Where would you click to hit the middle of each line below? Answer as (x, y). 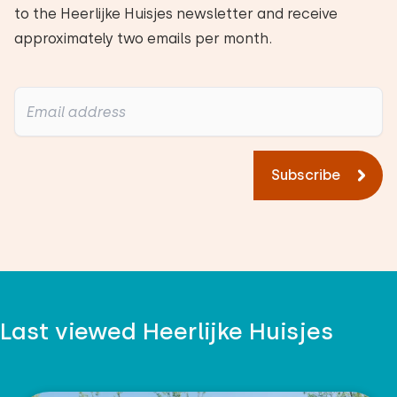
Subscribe (306, 175)
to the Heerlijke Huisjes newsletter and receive (176, 14)
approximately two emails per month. (143, 39)
